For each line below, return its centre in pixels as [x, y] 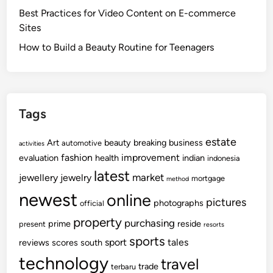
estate [221, 142]
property [98, 222]
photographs [179, 203]
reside [190, 224]
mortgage [208, 178]
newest [48, 200]
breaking [150, 143]
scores [65, 243]
